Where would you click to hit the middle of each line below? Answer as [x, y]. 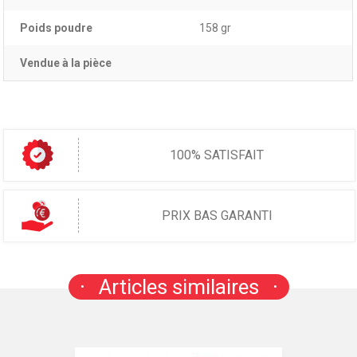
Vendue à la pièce [66, 63]
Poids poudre [57, 27]
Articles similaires [178, 286]
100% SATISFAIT [217, 155]
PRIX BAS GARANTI [217, 216]
